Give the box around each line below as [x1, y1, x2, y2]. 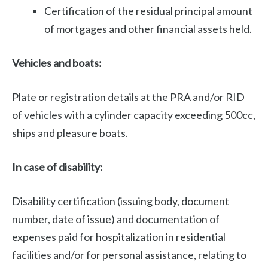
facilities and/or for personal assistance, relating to [12, 248, 246, 262]
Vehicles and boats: [12, 56, 102, 70]
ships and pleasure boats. [12, 126, 128, 140]
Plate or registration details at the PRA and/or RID [12, 90, 245, 104]
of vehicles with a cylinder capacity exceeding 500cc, [12, 108, 255, 122]
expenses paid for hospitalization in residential [12, 230, 226, 244]
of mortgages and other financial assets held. [44, 22, 252, 36]
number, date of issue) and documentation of [12, 212, 220, 226]
